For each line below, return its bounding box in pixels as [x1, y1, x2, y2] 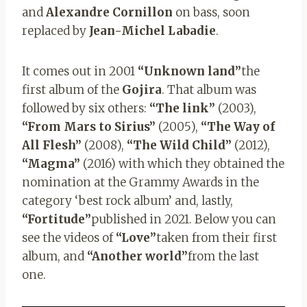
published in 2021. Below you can [91, 212, 276, 228]
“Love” [116, 230, 156, 246]
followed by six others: [22, 101, 149, 116]
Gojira [122, 82, 162, 98]
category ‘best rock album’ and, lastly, [22, 193, 233, 209]
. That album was [162, 82, 256, 98]
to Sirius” [99, 119, 156, 135]
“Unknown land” [138, 64, 241, 79]
